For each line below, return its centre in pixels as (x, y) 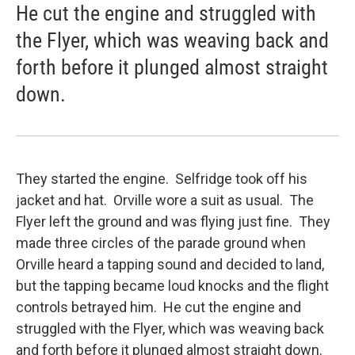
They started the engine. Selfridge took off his (162, 178)
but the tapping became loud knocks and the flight (172, 285)
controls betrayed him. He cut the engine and (158, 307)
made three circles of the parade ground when (161, 242)
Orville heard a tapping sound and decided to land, (170, 264)
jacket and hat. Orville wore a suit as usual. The (165, 200)
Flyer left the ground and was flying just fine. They (173, 221)
